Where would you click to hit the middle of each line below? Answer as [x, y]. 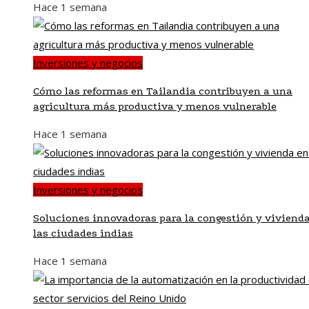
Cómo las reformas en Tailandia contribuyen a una [163, 91]
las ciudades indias [83, 233]
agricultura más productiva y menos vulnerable [155, 106]
